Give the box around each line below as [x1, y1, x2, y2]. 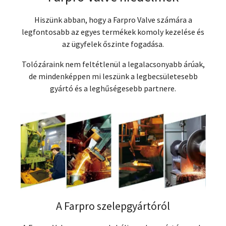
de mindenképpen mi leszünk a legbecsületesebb [28, 71, 198, 81]
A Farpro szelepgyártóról [56, 199, 170, 213]
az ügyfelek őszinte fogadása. [62, 38, 164, 49]
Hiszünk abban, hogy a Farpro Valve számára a [34, 14, 192, 25]
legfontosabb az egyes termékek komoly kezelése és [22, 26, 204, 37]
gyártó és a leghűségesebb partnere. [50, 83, 176, 93]
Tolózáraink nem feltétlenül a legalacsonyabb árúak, [21, 59, 205, 69]
